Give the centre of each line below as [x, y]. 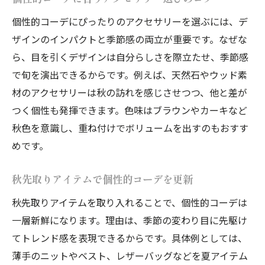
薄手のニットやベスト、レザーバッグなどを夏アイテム [130, 255]
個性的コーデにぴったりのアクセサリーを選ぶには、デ [130, 21]
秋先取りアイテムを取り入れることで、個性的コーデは [130, 202]
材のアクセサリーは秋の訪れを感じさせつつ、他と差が [130, 92]
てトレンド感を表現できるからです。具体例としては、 [130, 237]
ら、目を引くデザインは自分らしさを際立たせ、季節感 [130, 56]
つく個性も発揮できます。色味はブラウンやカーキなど [130, 110]
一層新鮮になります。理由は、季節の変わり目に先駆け [130, 220]
